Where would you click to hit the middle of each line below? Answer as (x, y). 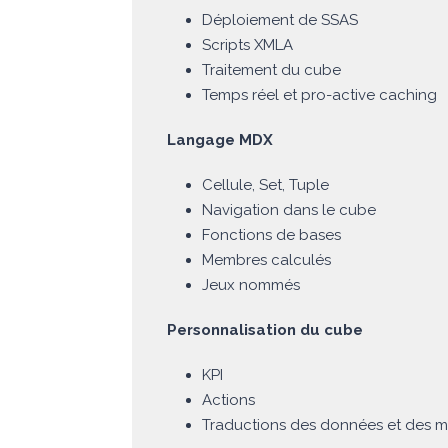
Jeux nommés (251, 285)
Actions (228, 400)
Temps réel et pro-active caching (319, 95)
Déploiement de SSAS (280, 20)
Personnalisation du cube (265, 330)
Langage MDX (220, 140)
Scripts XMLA (247, 45)
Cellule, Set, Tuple (265, 185)
